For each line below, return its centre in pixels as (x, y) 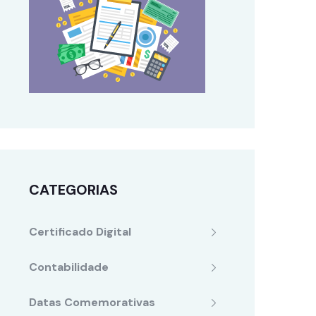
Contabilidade (69, 267)
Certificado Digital (80, 232)
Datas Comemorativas (92, 302)
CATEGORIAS (73, 190)
